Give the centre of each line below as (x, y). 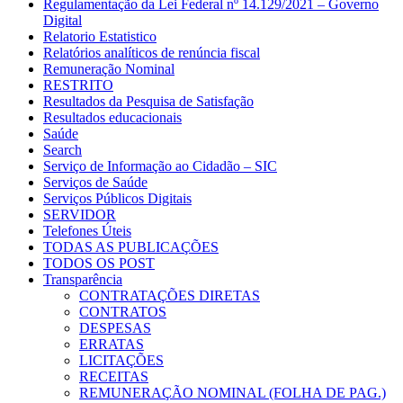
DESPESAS (115, 328)
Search (63, 150)
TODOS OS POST (99, 264)
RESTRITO (78, 85)
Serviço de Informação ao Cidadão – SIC (160, 166)
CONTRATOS (123, 312)
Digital (63, 21)
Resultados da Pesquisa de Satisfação (148, 102)
